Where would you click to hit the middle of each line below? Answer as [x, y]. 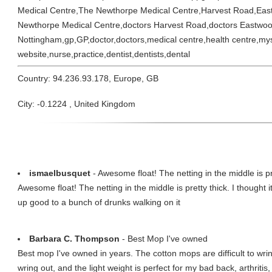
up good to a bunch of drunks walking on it [99, 202]
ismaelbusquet [60, 173]
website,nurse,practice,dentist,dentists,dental [104, 54]
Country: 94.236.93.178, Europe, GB [88, 78]
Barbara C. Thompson [74, 239]
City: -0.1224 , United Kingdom [76, 104]
